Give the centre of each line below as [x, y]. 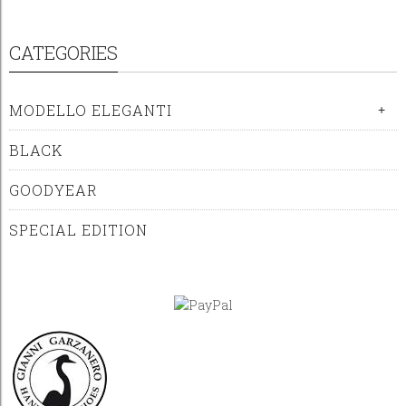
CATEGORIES [63, 52]
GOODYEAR [53, 189]
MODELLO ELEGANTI [91, 110]
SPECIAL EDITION [78, 229]
